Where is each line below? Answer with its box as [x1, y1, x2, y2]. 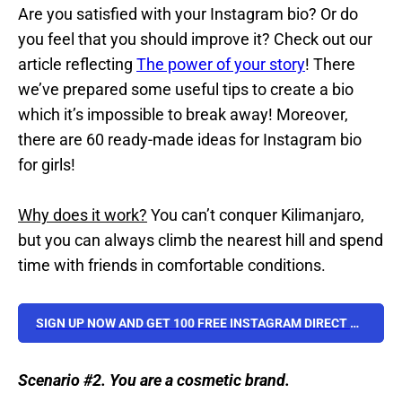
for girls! [18, 155, 75, 175]
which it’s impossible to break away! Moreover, [18, 105, 348, 125]
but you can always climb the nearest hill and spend [18, 231, 383, 250]
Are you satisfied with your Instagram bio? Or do [18, 4, 358, 24]
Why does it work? [18, 205, 147, 225]
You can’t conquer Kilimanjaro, [147, 205, 364, 225]
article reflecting [18, 55, 136, 74]
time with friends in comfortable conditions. [18, 256, 326, 275]
